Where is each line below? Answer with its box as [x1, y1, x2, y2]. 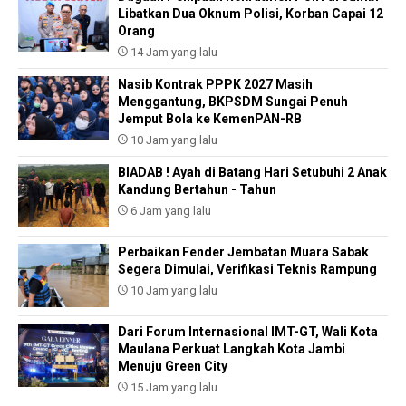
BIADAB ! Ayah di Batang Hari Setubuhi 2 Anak [118, 164, 387, 179]
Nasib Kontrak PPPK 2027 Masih [118, 76, 313, 92]
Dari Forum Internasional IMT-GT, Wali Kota [118, 324, 378, 339]
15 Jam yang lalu [128, 380, 217, 394]
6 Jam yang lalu [128, 203, 211, 217]
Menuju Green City [118, 358, 227, 373]
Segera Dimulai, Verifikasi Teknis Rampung [118, 261, 377, 276]
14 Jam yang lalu [128, 44, 217, 59]
